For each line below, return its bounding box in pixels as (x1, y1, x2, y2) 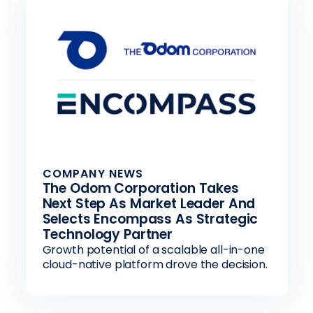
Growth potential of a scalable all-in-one (42, 242, 265, 258)
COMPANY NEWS (42, 166, 144, 182)
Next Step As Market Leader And (42, 194, 256, 213)
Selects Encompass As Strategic (42, 210, 259, 228)
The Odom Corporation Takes (42, 179, 239, 198)
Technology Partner (42, 225, 173, 244)
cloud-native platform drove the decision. (42, 256, 268, 272)
